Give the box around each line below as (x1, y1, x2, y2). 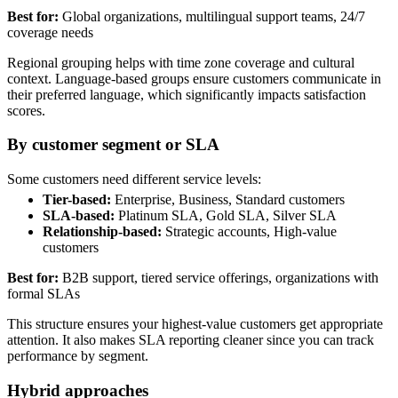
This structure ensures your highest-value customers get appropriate (7, 315, 383, 331)
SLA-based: (43, 207, 115, 223)
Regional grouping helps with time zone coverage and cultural (7, 54, 354, 70)
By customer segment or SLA (7, 135, 219, 155)
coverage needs (7, 24, 93, 40)
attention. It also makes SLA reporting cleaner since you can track (7, 331, 374, 347)
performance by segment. (7, 347, 148, 363)
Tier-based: (43, 191, 111, 207)
